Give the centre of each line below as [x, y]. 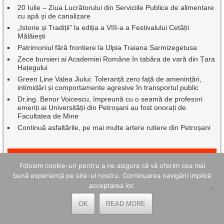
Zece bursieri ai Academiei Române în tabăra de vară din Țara [116, 59]
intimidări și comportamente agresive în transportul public [108, 88]
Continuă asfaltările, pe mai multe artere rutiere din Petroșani [114, 128]
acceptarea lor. [112, 185]
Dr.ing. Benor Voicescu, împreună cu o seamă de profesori [110, 99]
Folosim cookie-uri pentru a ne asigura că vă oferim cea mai [112, 165]
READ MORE [126, 204]
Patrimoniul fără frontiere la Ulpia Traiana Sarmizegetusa [107, 48]
